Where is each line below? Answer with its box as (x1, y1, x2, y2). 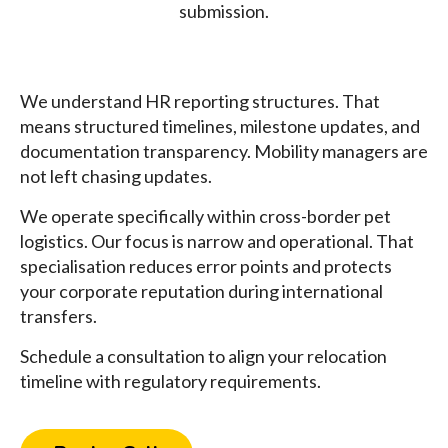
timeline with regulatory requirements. (20, 370, 321, 393)
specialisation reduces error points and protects (20, 255, 392, 278)
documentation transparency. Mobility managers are (20, 140, 428, 163)
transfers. (20, 305, 97, 328)
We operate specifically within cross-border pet (20, 205, 391, 228)
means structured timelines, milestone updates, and (20, 115, 420, 138)
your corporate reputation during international (20, 280, 383, 303)
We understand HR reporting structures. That (20, 90, 380, 113)
